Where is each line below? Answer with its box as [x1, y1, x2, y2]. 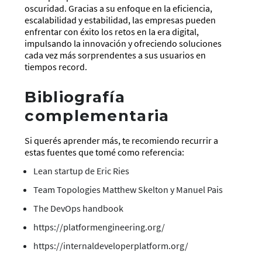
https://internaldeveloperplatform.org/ [33, 240, 189, 252]
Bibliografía [25, 88, 125, 107]
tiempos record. [25, 61, 88, 73]
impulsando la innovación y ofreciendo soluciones [25, 37, 222, 50]
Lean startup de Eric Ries [33, 165, 130, 177]
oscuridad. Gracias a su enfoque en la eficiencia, [25, 2, 213, 15]
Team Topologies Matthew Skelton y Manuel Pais [33, 184, 223, 196]
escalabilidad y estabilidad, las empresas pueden [25, 14, 216, 26]
